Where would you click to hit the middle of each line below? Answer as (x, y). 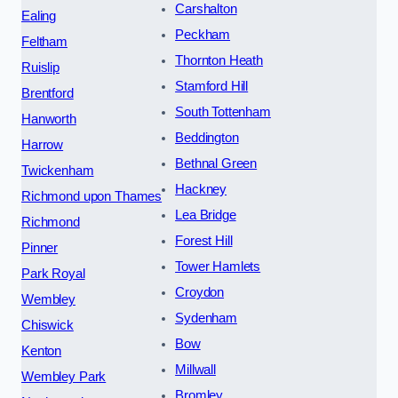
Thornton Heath (219, 61)
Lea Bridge (206, 215)
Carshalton (206, 9)
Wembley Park (64, 377)
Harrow (43, 145)
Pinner (40, 248)
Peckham (203, 35)
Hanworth (49, 119)
